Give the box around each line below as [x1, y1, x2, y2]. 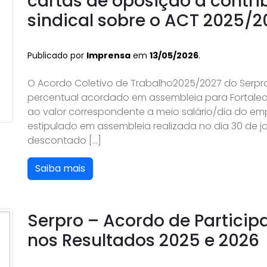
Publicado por [27, 49, 86, 61]
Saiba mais [35, 162, 85, 175]
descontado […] [27, 133, 101, 147]
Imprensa [86, 49, 131, 61]
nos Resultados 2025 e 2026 [27, 229, 259, 252]
